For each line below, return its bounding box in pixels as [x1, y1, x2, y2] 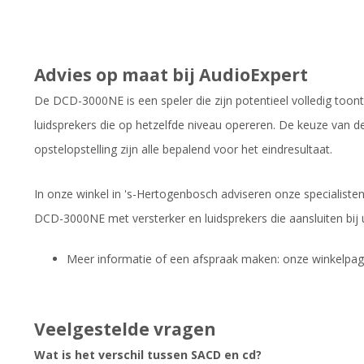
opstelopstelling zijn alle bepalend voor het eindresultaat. [34, 141, 332, 157]
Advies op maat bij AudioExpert [34, 63, 308, 86]
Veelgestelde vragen [34, 318, 216, 341]
